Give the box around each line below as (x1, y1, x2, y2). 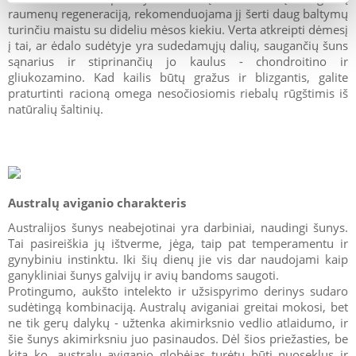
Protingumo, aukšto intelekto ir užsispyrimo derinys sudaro (8, 282, 348, 299)
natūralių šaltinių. (8, 100, 103, 117)
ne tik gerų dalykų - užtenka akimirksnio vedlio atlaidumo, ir (8, 314, 348, 331)
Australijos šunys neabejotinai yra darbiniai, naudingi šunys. (8, 219, 348, 235)
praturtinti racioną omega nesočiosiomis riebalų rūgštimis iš (8, 84, 348, 101)
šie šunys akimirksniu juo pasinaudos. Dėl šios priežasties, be (8, 330, 348, 346)
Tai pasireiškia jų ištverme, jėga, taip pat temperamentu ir (8, 234, 348, 251)
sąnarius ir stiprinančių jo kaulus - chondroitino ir (8, 52, 348, 69)
